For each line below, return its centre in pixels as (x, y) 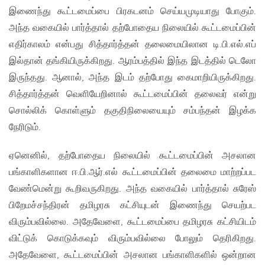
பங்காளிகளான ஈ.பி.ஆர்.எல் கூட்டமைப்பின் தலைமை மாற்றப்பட (132, 173)
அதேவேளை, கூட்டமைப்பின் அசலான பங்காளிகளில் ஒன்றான (132, 256)
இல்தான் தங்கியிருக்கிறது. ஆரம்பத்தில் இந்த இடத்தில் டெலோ (132, 62)
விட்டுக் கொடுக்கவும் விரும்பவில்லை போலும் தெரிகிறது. (132, 239)
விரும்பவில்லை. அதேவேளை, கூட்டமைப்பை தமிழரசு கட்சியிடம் (132, 222)
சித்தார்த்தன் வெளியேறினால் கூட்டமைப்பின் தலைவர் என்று (132, 95)
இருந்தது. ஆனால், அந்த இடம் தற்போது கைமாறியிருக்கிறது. (132, 78)
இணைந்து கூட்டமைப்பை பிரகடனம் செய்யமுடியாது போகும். (132, 12)
